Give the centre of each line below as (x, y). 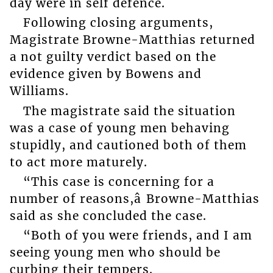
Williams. (39, 91)
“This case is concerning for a (119, 182)
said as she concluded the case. (108, 216)
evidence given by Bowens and (105, 74)
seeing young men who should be (115, 253)
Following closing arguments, (118, 23)
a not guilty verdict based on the (113, 57)
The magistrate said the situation (129, 111)
